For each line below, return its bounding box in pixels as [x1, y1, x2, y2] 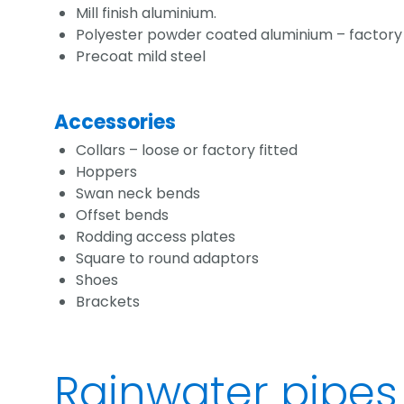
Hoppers [76, 161, 139, 182]
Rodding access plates [76, 225, 237, 247]
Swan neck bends [76, 182, 202, 204]
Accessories [54, 108, 176, 137]
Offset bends [76, 204, 169, 225]
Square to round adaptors [76, 247, 261, 269]
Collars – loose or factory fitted [76, 139, 298, 161]
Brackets [76, 290, 142, 312]
